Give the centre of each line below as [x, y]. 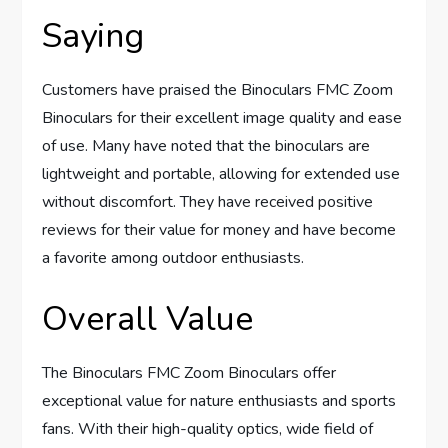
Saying [93, 35]
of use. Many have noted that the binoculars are [206, 145]
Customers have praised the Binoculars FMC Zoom [218, 89]
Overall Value [148, 318]
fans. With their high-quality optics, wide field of [208, 428]
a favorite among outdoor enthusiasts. [173, 257]
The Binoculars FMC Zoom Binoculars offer [189, 372]
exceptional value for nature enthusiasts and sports [219, 400]
